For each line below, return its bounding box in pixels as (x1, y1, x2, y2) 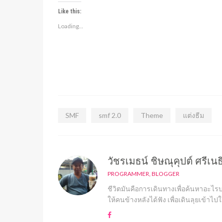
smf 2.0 (99, 111, 121, 119)
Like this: (58, 8, 81, 15)
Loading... (58, 22, 83, 30)
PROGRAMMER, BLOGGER (108, 170, 179, 177)
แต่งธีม (183, 111, 204, 119)
